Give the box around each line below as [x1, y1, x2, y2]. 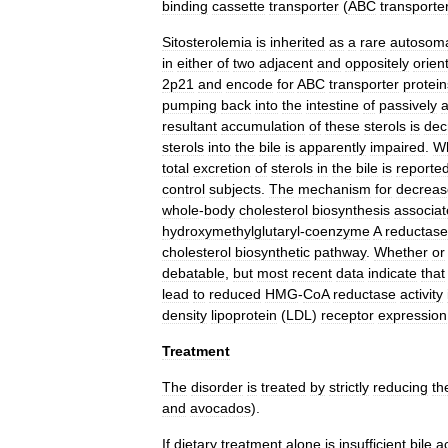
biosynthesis [312, 202, 390, 218]
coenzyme [305, 223, 370, 239]
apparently [299, 139, 366, 155]
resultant [162, 118, 217, 134]
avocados [190, 400, 251, 416]
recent [292, 265, 332, 281]
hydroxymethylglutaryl [162, 223, 300, 239]
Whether [374, 244, 428, 260]
